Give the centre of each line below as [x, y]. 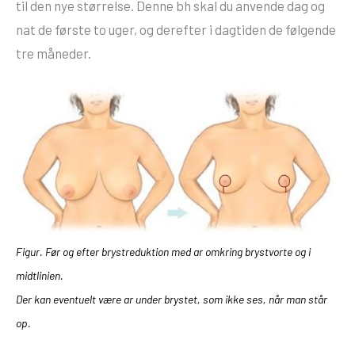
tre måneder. [53, 53]
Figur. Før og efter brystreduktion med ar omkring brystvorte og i [163, 251]
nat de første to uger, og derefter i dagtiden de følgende [176, 29]
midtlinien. [40, 275]
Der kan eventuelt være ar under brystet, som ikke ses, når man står [172, 299]
